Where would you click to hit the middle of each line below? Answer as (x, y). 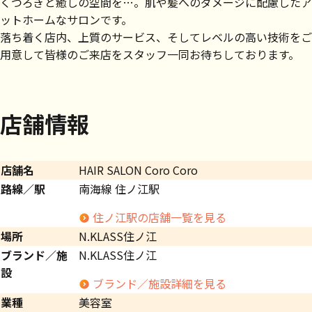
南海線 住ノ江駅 (119, 189)
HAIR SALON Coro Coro (138, 170)
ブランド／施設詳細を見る (159, 284)
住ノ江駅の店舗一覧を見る (159, 218)
